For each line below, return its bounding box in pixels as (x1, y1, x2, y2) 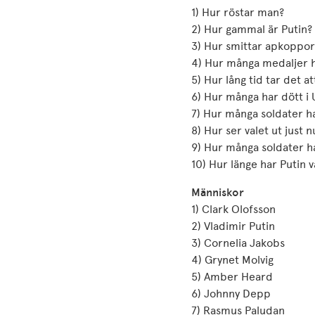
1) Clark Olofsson (191, 202, 276, 216)
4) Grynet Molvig (191, 253, 274, 266)
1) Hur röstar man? (191, 6, 284, 19)
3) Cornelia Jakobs (191, 236, 285, 250)
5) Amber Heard (191, 270, 273, 283)
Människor (191, 186, 244, 199)
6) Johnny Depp (191, 287, 271, 300)
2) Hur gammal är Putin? (191, 22, 312, 36)
